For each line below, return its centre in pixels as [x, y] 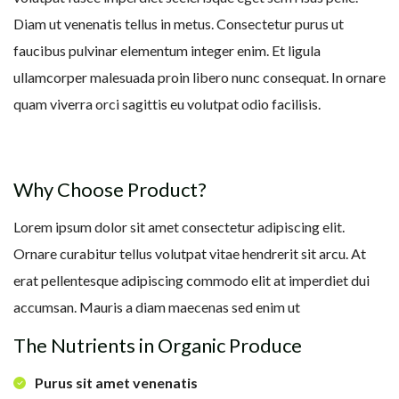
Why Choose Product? [110, 190]
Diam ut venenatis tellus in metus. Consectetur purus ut [179, 24]
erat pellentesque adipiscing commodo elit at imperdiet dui [191, 281]
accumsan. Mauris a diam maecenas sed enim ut [157, 307]
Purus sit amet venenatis [116, 383]
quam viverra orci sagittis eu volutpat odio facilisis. [167, 104]
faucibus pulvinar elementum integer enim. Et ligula [167, 51]
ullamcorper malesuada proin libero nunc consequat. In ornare [199, 77]
